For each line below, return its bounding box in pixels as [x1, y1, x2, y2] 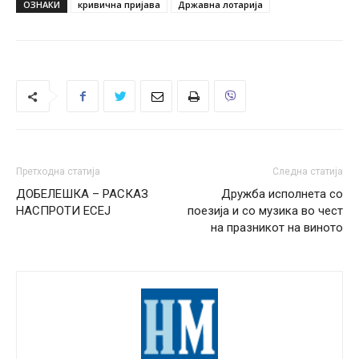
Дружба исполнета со [221, 187, 343, 202]
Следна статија [272, 166, 343, 178]
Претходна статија [16, 166, 100, 178]
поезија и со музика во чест [188, 204, 343, 219]
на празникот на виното [211, 220, 343, 236]
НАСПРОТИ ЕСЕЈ [16, 204, 111, 219]
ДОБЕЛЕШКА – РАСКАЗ [16, 187, 148, 202]
